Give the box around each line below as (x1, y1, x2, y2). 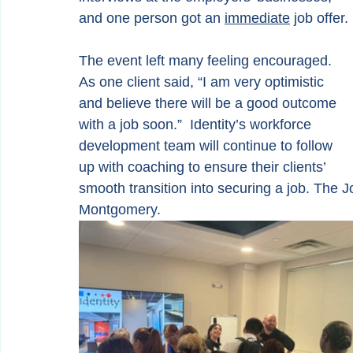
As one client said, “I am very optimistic (79, 74, 328, 91)
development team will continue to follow (79, 138, 336, 154)
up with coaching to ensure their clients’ (79, 159, 329, 176)
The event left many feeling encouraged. (79, 53, 336, 69)
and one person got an (79, 10, 225, 27)
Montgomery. (79, 202, 161, 218)
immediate (225, 10, 290, 27)
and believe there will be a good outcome (79, 95, 340, 112)
